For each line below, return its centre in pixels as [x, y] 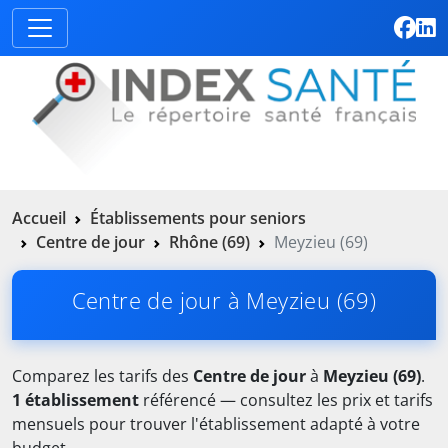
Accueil [39, 218]
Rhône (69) [209, 242]
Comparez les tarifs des [102, 376]
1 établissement [75, 400]
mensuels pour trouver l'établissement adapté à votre [216, 424]
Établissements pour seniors [198, 218]
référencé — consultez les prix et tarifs [286, 400]
